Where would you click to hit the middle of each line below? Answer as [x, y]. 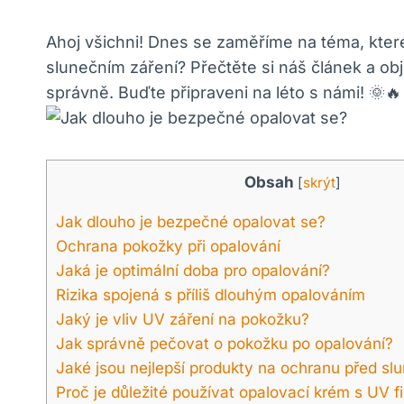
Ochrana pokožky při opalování [168, 246]
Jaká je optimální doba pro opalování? [193, 271]
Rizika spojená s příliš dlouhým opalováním [211, 295]
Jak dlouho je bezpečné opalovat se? [191, 222]
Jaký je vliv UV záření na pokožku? [183, 319]
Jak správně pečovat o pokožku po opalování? [225, 344]
